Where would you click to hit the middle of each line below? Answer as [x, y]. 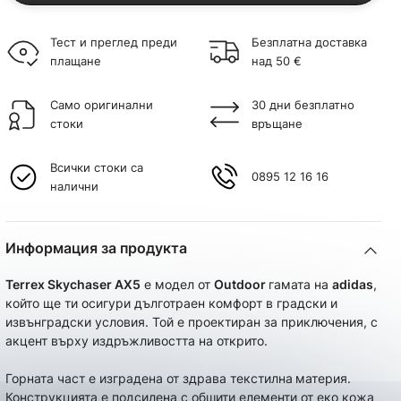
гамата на [300, 284]
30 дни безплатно [303, 105]
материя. [323, 378]
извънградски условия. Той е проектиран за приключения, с [192, 322]
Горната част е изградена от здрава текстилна [149, 378]
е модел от [177, 284]
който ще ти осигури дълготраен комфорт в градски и [171, 303]
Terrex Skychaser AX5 [73, 284]
